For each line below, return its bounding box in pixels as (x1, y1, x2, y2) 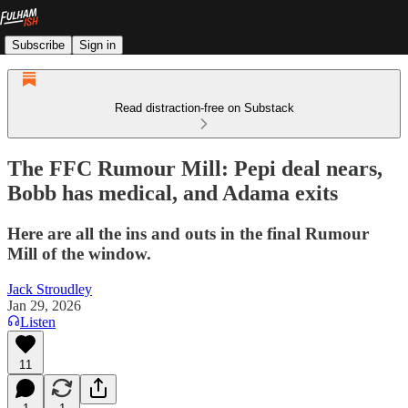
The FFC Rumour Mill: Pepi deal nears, (7, 156, 382, 180)
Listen (20, 313, 56, 330)
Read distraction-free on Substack (114, 101, 294, 115)
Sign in (79, 37, 116, 52)
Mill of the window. (7, 243, 151, 263)
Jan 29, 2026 (7, 297, 81, 313)
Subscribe (12, 37, 65, 52)
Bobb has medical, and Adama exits (7, 180, 338, 205)
